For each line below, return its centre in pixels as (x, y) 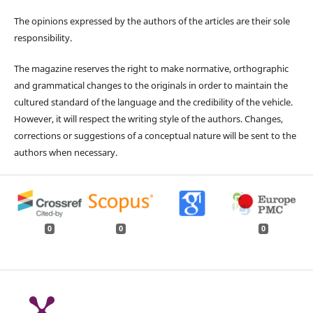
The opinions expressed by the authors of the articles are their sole (152, 21)
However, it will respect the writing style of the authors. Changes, (148, 118)
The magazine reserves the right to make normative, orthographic (151, 68)
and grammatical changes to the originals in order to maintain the (151, 85)
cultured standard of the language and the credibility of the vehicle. (153, 102)
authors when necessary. (65, 152)
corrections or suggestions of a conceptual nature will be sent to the (155, 135)
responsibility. (43, 37)
